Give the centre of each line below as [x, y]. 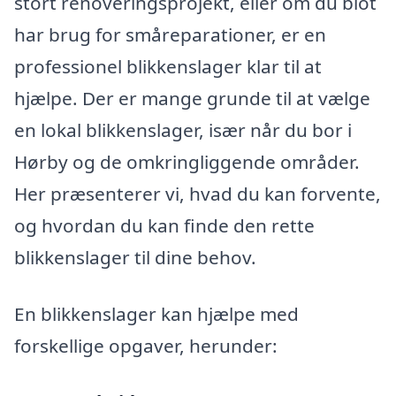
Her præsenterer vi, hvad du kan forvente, [198, 194]
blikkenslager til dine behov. [135, 258]
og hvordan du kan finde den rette [164, 226]
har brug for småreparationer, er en [170, 35]
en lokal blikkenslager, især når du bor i [183, 130]
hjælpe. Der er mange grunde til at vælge [192, 99]
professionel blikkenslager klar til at [168, 67]
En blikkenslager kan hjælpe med [156, 314]
